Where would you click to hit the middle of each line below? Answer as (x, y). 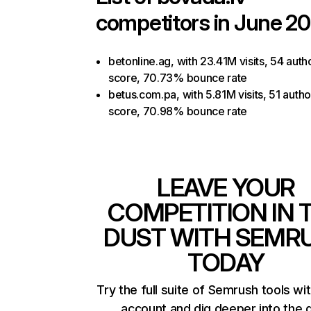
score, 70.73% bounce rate (178, 78)
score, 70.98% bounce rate (178, 111)
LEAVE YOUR (226, 187)
